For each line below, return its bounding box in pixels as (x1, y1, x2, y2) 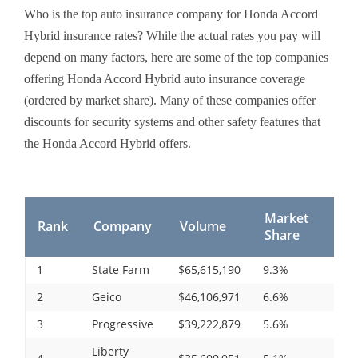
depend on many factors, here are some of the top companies (24, 50, 328, 64)
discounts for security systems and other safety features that (24, 114, 320, 129)
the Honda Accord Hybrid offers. (24, 136, 191, 150)
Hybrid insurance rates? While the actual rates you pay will (24, 28, 320, 42)
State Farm (91, 261, 149, 277)
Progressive (91, 316, 153, 332)
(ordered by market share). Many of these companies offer (24, 93, 316, 107)
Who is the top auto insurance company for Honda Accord (24, 6, 318, 21)
